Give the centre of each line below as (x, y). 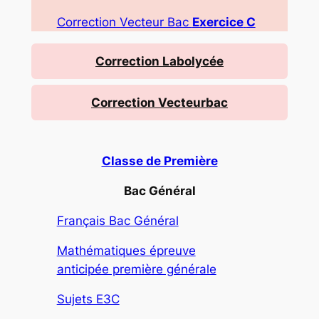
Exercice (218, 22)
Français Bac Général (117, 221)
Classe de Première (159, 161)
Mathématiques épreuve (126, 251)
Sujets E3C (88, 299)
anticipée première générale (136, 270)
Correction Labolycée (159, 62)
